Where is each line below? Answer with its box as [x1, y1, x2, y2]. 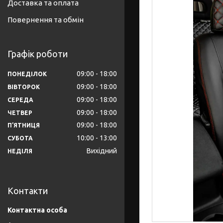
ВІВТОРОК [7, 83, 40, 90]
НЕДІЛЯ [7, 148, 32, 155]
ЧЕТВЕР [7, 109, 32, 116]
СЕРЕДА [7, 96, 33, 103]
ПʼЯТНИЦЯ [7, 122, 40, 129]
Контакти [7, 186, 48, 196]
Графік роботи [7, 49, 68, 59]
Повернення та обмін [7, 15, 84, 24]
